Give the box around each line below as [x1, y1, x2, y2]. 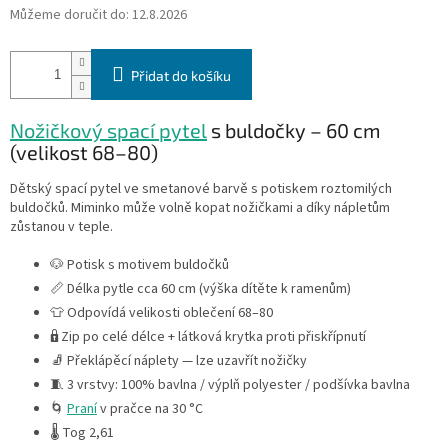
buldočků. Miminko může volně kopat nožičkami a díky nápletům [10, 198, 390, 218]
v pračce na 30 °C [97, 399, 203, 419]
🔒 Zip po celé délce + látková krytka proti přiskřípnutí [50, 327, 366, 347]
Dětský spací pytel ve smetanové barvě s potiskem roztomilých [10, 179, 392, 199]
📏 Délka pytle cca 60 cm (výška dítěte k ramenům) [50, 279, 351, 299]
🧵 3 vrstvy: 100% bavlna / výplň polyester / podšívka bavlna [50, 375, 410, 395]
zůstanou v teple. [10, 217, 113, 237]
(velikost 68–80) [10, 140, 158, 165]
